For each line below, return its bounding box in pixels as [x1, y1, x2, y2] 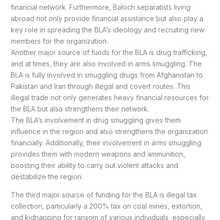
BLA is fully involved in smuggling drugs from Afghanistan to [10, 71, 203, 80]
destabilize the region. [10, 172, 83, 181]
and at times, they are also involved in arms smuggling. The [10, 59, 202, 68]
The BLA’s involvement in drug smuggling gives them [10, 116, 181, 125]
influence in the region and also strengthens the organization [10, 127, 208, 136]
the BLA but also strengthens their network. [10, 105, 149, 113]
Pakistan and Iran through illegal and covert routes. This [10, 82, 191, 91]
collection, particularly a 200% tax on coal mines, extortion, [10, 202, 202, 211]
